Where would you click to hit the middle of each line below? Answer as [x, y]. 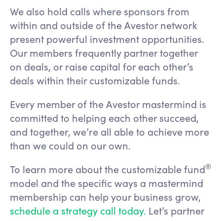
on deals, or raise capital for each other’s [102, 66]
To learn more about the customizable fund [108, 169]
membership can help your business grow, [105, 196]
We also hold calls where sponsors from [100, 11]
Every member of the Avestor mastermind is [108, 104]
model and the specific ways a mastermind [107, 183]
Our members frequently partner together [104, 52]
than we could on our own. [72, 145]
